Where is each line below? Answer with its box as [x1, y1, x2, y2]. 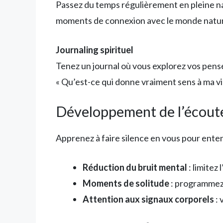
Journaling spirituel [56, 44, 133, 55]
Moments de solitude [83, 177, 169, 189]
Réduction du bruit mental [83, 161, 187, 173]
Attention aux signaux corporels [83, 193, 214, 205]
